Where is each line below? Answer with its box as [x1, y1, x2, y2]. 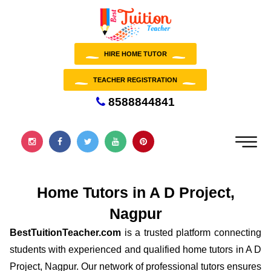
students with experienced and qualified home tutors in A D [10, 244, 261, 255]
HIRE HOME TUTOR [103, 50, 167, 57]
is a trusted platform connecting [121, 227, 261, 238]
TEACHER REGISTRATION [93, 76, 177, 83]
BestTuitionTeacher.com [10, 227, 121, 238]
